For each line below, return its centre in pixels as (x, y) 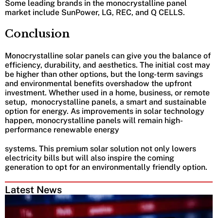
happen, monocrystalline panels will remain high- (94, 120)
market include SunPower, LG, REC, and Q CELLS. (95, 12)
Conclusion (37, 34)
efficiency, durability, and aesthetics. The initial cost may (108, 65)
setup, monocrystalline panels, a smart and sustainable (106, 102)
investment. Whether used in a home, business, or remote (107, 92)
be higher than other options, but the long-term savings (104, 74)
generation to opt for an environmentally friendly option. (106, 167)
